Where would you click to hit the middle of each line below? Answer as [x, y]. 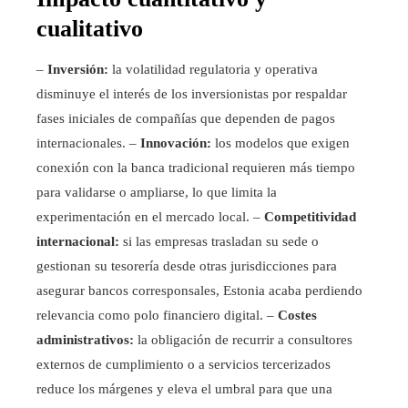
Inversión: [78, 69]
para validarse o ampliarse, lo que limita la [157, 192]
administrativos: [85, 339]
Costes [297, 315]
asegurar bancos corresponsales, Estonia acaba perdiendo [199, 290]
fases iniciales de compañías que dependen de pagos [186, 118]
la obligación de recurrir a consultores [243, 339]
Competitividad [310, 216]
